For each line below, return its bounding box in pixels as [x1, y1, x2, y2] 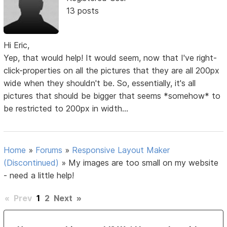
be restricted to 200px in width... [4, 103, 129, 114]
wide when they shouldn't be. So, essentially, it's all [4, 78, 196, 89]
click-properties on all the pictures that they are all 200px [4, 65, 220, 76]
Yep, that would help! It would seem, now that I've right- [4, 53, 217, 63]
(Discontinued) [4, 158, 59, 168]
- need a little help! [4, 170, 74, 181]
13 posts [66, 6, 99, 16]
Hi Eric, [4, 40, 30, 51]
